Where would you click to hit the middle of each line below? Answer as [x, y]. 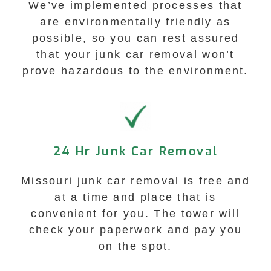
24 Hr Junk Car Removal [135, 152]
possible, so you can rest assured [135, 38]
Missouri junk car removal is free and [135, 181]
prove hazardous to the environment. [135, 71]
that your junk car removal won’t [135, 54]
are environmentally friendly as [135, 22]
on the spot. [135, 246]
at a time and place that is [135, 197]
